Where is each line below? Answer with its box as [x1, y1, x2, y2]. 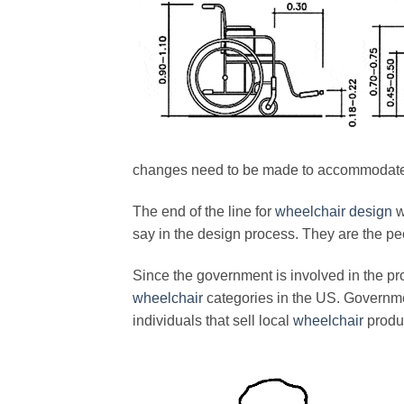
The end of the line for [133, 203, 275, 219]
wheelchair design [275, 203, 392, 219]
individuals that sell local [133, 312, 293, 328]
